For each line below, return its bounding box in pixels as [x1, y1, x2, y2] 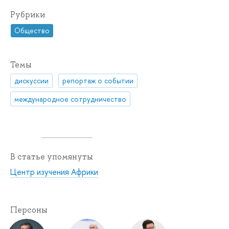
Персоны [10, 204, 48, 215]
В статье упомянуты [10, 151, 93, 162]
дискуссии [14, 76, 49, 86]
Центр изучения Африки [10, 166, 98, 177]
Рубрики [10, 9, 45, 20]
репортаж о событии [62, 76, 134, 86]
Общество [14, 25, 50, 35]
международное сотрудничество [14, 94, 127, 104]
